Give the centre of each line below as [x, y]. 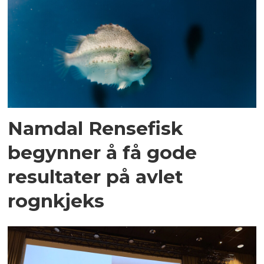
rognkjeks [56, 201]
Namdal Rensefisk [96, 128]
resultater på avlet [96, 177]
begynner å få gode [103, 153]
